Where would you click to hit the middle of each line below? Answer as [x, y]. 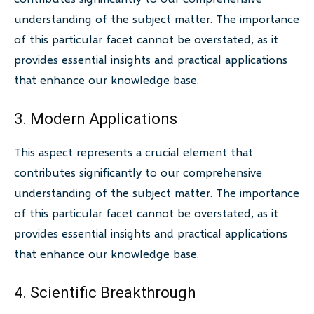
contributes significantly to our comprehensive [138, 172]
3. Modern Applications [96, 119]
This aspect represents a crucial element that [134, 152]
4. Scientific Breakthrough [105, 293]
